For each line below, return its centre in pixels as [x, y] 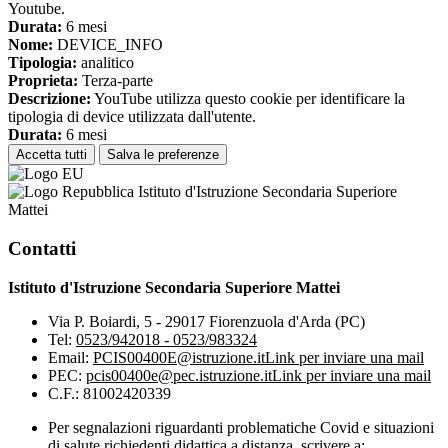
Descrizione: [49, 99]
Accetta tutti [51, 155]
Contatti [42, 248]
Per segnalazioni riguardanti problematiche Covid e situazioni [241, 427]
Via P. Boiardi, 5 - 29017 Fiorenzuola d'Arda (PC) [206, 321]
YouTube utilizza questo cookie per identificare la [248, 99]
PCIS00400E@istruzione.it [179, 357]
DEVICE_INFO [108, 45]
